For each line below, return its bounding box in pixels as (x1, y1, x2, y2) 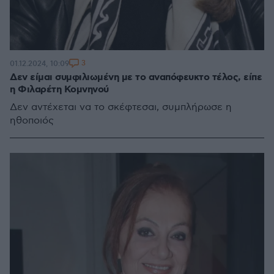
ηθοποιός (10, 115, 54, 127)
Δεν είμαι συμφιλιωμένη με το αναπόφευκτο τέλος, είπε (10, 71, 262, 84)
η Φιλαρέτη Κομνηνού (10, 83, 109, 96)
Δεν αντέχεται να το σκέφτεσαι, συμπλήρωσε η (10, 102, 232, 113)
